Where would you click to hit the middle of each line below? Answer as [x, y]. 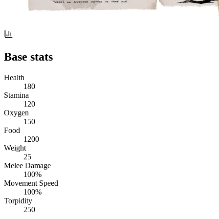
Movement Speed [31, 183]
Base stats [28, 56]
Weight [15, 148]
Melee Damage [27, 165]
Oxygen [16, 112]
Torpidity [18, 200]
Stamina [16, 95]
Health [14, 77]
